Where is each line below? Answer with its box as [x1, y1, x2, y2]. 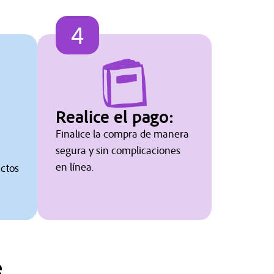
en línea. [56, 160, 94, 174]
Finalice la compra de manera [56, 127, 189, 141]
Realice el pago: [56, 105, 174, 128]
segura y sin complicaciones [56, 143, 180, 158]
